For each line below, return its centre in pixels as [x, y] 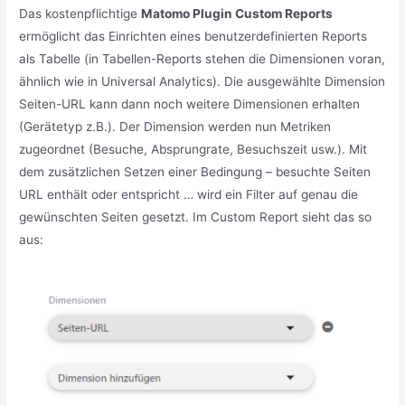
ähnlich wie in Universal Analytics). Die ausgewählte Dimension [202, 81]
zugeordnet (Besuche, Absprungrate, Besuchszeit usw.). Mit [193, 149]
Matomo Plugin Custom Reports [237, 13]
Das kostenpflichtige [80, 13]
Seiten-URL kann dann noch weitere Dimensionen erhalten [190, 104]
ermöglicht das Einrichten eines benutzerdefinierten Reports [193, 36]
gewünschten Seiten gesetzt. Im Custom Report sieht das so [196, 217]
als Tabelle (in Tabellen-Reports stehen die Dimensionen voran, [202, 58]
